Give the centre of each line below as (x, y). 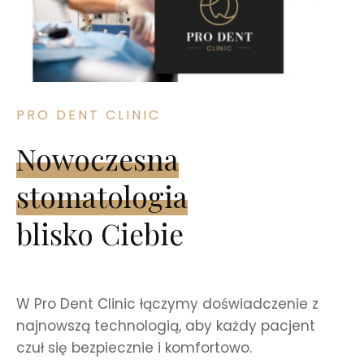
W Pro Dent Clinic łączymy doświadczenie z (167, 303)
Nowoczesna (97, 158)
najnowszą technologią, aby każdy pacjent (166, 325)
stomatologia (102, 196)
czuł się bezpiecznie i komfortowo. (134, 347)
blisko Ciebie (100, 233)
